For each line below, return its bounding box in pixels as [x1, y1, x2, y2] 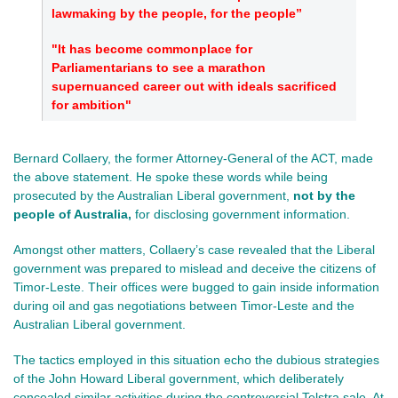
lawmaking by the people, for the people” [52, 6, 302, 21]
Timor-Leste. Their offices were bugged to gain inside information [13, 279, 379, 294]
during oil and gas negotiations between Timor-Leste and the [13, 298, 354, 313]
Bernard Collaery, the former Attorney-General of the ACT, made [13, 150, 373, 165]
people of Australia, [13, 206, 135, 221]
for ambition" [52, 98, 135, 113]
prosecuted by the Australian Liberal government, [13, 187, 293, 203]
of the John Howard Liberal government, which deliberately [13, 370, 344, 386]
